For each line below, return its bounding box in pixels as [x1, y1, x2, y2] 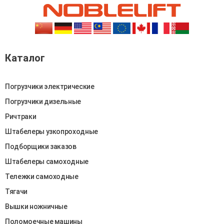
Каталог [5, 52, 45, 64]
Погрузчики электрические [5, 82, 94, 90]
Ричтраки [5, 112, 36, 120]
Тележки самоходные [5, 172, 78, 180]
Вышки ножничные [5, 202, 67, 210]
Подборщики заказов [5, 142, 76, 150]
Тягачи [5, 187, 27, 195]
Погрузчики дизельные [5, 97, 81, 105]
